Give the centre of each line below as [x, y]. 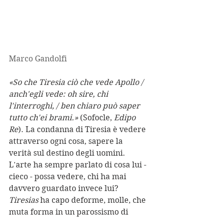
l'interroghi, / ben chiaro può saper [75, 106]
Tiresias [24, 200]
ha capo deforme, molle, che [93, 200]
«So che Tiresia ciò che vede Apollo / [77, 82]
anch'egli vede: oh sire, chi [59, 94]
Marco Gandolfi [39, 58]
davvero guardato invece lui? [64, 188]
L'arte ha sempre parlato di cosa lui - [79, 165]
